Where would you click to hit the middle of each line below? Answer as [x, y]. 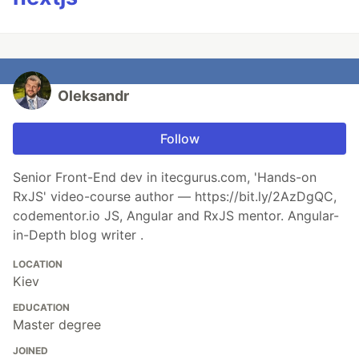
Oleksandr [93, 95]
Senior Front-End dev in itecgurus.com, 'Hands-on [165, 177]
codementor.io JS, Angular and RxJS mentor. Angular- [176, 215]
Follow [179, 138]
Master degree [57, 324]
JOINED [30, 350]
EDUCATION [41, 307]
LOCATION [38, 264]
